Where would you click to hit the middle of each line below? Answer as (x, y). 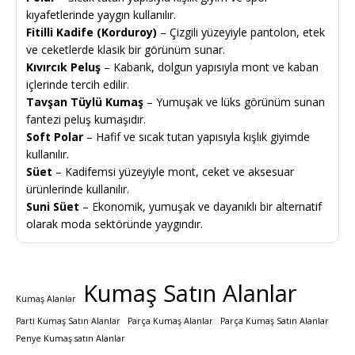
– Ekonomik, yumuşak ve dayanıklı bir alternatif (200, 206)
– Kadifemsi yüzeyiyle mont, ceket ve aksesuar (173, 171)
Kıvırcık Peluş (63, 67)
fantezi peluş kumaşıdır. (86, 119)
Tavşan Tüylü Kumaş (85, 101)
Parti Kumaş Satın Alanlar (68, 321)
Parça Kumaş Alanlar (170, 321)
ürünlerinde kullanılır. (78, 189)
